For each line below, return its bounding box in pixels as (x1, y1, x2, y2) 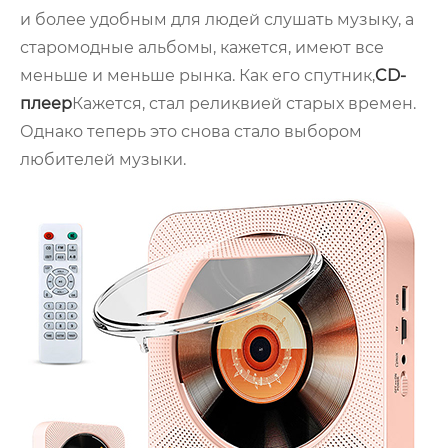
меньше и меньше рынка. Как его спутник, (20, 66, 375, 86)
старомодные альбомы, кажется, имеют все (20, 38, 384, 58)
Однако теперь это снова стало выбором (20, 122, 362, 142)
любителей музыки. (20, 150, 186, 170)
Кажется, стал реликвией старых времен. (72, 94, 416, 114)
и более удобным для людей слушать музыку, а (20, 10, 414, 30)
